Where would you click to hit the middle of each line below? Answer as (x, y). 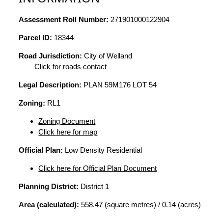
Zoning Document (67, 121)
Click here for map (68, 132)
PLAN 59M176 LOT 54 (119, 84)
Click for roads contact (71, 66)
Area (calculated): (49, 204)
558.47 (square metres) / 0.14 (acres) (140, 204)
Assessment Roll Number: (64, 19)
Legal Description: (50, 84)
